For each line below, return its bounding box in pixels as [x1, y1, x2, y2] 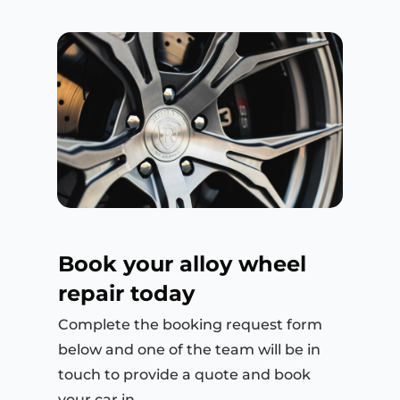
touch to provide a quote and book [58, 366, 311, 384]
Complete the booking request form [58, 316, 322, 334]
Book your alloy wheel [58, 251, 306, 278]
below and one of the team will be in [58, 341, 321, 359]
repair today [58, 280, 195, 307]
